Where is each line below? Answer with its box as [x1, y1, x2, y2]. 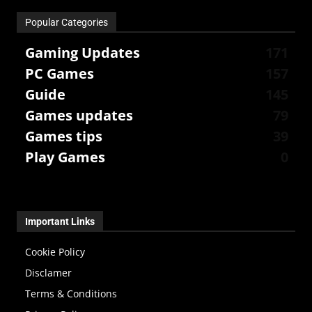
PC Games [25, 64, 94, 84]
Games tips [25, 127, 102, 146]
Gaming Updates [25, 43, 140, 63]
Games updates [25, 106, 133, 125]
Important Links [25, 216, 95, 228]
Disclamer [25, 266, 72, 280]
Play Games [25, 148, 105, 167]
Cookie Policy [25, 245, 85, 259]
